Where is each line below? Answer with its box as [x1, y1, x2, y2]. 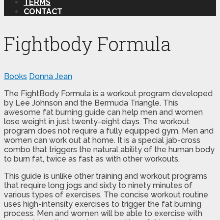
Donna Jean [29, 71, 72, 81]
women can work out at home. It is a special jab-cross [4, 135, 200, 145]
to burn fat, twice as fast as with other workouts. [4, 154, 180, 164]
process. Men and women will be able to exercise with [4, 208, 202, 218]
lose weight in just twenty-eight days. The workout [4, 116, 190, 126]
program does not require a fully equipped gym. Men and [4, 126, 214, 136]
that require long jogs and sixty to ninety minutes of [4, 180, 192, 190]
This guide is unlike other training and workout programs [4, 171, 207, 181]
